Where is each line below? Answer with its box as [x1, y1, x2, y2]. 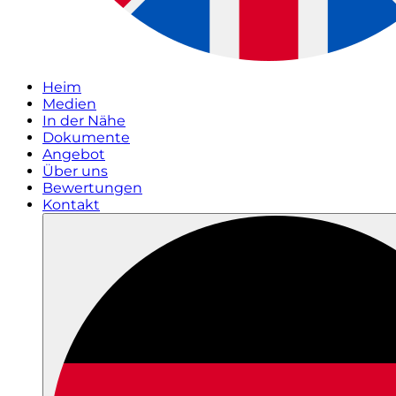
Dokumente [42, 129, 130, 146]
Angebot [42, 146, 105, 163]
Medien [42, 95, 96, 112]
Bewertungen [42, 179, 142, 196]
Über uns [42, 163, 108, 179]
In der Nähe [42, 112, 126, 129]
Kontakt [42, 196, 100, 213]
